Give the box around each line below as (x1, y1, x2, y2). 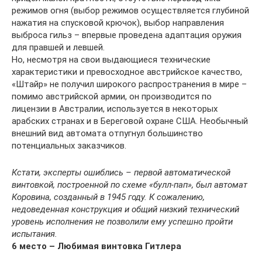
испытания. (12, 229, 57, 239)
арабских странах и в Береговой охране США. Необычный (12, 116, 248, 126)
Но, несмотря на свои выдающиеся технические (12, 54, 211, 65)
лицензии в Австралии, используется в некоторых (12, 104, 218, 114)
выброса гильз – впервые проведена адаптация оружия (12, 30, 242, 40)
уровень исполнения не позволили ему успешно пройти (12, 216, 233, 227)
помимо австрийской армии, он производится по (12, 91, 212, 102)
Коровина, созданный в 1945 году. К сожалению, (12, 192, 205, 202)
